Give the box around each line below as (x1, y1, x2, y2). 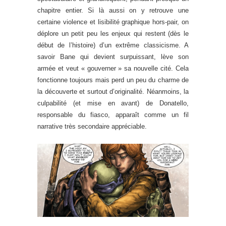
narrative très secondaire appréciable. (37, 122, 147, 130)
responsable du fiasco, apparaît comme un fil (37, 110, 189, 119)
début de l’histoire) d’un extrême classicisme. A (37, 41, 189, 49)
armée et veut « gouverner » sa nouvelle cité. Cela (37, 64, 189, 72)
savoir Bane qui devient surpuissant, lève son (37, 52, 189, 61)
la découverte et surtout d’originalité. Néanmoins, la (37, 87, 189, 95)
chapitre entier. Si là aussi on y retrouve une (37, 6, 189, 14)
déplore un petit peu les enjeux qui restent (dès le (37, 29, 189, 37)
